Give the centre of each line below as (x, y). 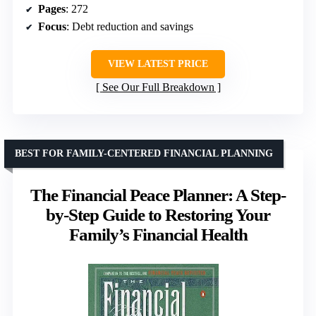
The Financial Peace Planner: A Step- (158, 195)
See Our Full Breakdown (158, 87)
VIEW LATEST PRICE (158, 63)
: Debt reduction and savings (130, 26)
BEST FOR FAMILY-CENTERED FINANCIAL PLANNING (144, 153)
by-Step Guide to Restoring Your (158, 214)
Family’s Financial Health (158, 234)
